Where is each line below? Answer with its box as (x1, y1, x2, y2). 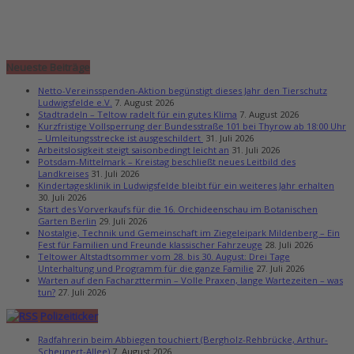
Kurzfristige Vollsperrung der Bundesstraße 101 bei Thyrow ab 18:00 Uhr (38, 120, 346, 133)
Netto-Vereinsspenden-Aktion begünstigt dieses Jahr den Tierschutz (38, 85, 327, 97)
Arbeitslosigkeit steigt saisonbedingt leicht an (38, 144, 229, 156)
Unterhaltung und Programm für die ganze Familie (38, 262, 254, 275)
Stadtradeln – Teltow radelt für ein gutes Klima (38, 108, 237, 121)
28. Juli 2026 (265, 239, 313, 251)
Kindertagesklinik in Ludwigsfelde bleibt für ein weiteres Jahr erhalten (38, 179, 334, 192)
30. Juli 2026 (38, 191, 86, 204)
